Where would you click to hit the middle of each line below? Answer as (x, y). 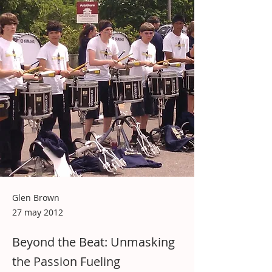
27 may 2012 (38, 212)
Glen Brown (36, 197)
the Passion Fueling (66, 261)
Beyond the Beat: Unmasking (93, 242)
